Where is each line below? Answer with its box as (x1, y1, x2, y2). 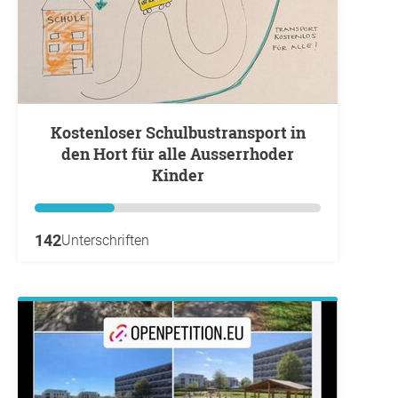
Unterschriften (61, 232, 149, 250)
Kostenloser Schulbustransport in (50, 122, 62, 144)
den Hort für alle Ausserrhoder (61, 143, 294, 165)
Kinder (151, 164, 204, 187)
